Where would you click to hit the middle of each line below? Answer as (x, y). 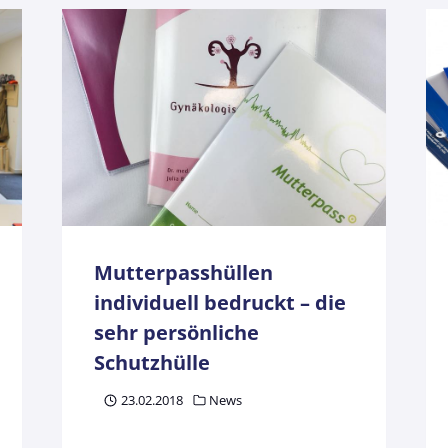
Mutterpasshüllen (183, 272)
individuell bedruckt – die (219, 302)
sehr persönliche (176, 332)
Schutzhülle (151, 362)
